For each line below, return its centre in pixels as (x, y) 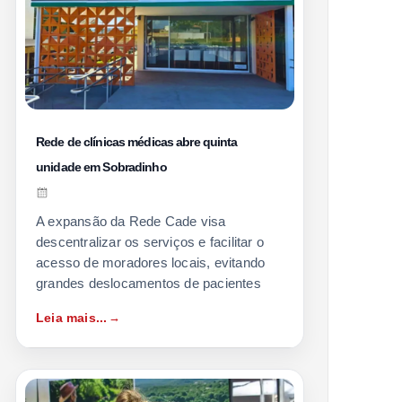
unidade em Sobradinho (101, 166)
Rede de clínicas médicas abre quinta (137, 141)
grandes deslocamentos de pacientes (149, 283)
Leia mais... (72, 317)
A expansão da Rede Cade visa (131, 221)
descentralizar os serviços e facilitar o (150, 241)
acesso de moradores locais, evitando (151, 262)
